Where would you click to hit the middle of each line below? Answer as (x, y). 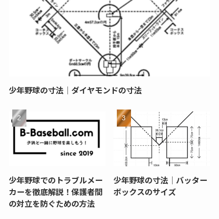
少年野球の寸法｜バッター (161, 180)
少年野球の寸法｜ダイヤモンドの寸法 (75, 90)
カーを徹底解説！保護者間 (55, 191)
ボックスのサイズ (145, 191)
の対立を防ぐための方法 (52, 203)
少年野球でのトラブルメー (55, 180)
